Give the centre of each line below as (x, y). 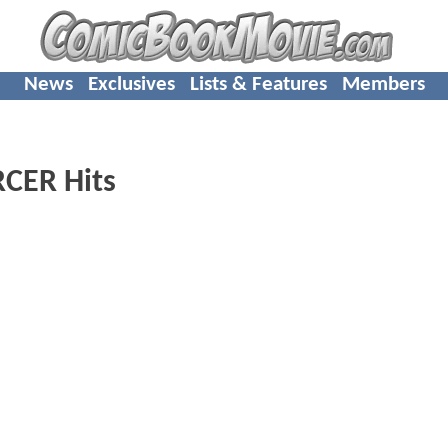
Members (383, 84)
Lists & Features (258, 84)
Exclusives (131, 84)
